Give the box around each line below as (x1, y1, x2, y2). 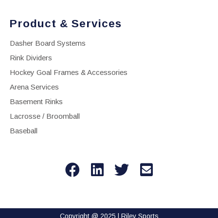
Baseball (10, 126, 37, 135)
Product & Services (10, 17, 122, 30)
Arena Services (10, 82, 59, 91)
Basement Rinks (10, 97, 63, 106)
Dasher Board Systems (10, 38, 86, 47)
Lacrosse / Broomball (10, 111, 80, 120)
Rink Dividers (10, 53, 52, 62)
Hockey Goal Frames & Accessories (10, 68, 127, 76)
